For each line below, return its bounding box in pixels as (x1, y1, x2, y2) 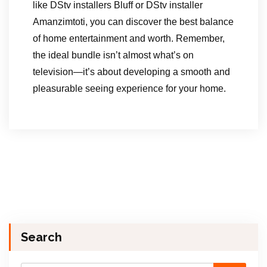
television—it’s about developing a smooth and (33, 67, 230, 77)
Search (21, 230, 62, 245)
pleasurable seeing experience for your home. (33, 83, 226, 94)
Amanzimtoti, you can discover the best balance (33, 17, 234, 27)
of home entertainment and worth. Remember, (33, 33, 225, 44)
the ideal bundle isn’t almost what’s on (33, 50, 194, 61)
